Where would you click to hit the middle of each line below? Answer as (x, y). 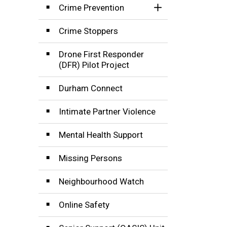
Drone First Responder (101, 54)
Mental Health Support (101, 135)
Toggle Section (186, 12)
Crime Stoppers (88, 31)
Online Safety (84, 204)
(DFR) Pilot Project (94, 65)
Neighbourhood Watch (101, 181)
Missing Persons (90, 158)
